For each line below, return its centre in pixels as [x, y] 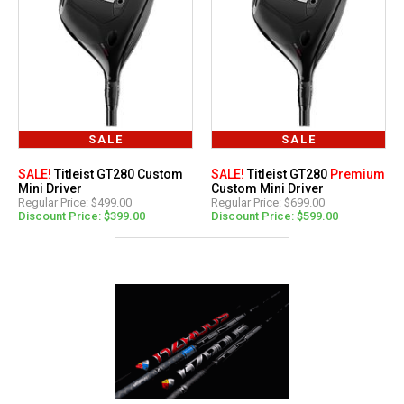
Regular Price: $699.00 [268, 202]
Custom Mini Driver [267, 188]
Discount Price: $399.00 [82, 216]
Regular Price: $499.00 [75, 202]
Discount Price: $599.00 [275, 216]
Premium [358, 174]
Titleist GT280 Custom [117, 174]
